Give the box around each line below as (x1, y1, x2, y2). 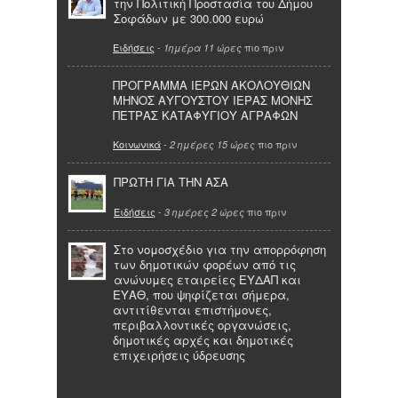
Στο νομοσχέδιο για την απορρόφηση (114, 240, 326, 258)
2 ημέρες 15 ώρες (170, 138, 255, 152)
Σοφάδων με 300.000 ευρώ (114, 9, 264, 27)
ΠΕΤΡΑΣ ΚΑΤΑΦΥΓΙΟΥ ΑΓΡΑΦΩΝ (113, 107, 298, 124)
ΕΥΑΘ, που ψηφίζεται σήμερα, (113, 285, 290, 303)
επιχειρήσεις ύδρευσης (113, 346, 245, 363)
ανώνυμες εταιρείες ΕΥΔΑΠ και (114, 270, 301, 288)
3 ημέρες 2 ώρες (164, 204, 244, 219)
